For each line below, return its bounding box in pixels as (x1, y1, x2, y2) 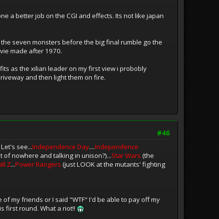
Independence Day (32, 142, 89, 151)
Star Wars (111, 151, 142, 160)
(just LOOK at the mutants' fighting (63, 159, 165, 169)
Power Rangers (15, 159, 63, 169)
